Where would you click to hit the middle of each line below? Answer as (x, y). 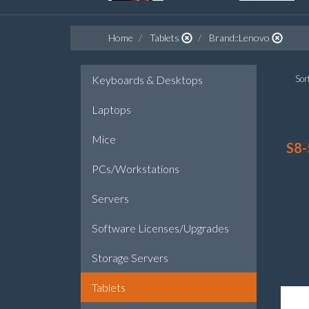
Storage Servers (130, 258)
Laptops (111, 109)
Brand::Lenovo (239, 38)
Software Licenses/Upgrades (160, 228)
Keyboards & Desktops (147, 80)
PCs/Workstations (136, 169)
